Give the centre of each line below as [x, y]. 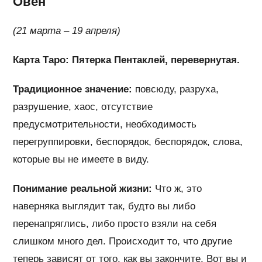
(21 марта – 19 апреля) [67, 30]
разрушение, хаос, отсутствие [83, 106]
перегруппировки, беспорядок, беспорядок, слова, [128, 142]
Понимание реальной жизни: [83, 188]
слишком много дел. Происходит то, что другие [123, 241]
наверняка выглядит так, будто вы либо [104, 206]
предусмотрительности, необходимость [105, 124]
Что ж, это [177, 188]
